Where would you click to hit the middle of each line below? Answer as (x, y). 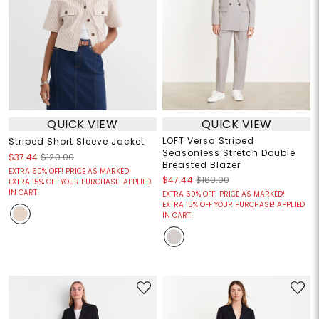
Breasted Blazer (202, 165)
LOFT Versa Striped (208, 141)
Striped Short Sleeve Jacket (76, 142)
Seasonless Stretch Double (229, 153)
